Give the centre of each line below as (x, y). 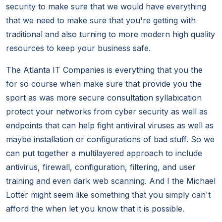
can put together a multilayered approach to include (104, 153)
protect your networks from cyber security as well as (107, 112)
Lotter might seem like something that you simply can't (108, 195)
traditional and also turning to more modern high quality (111, 34)
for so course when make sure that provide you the (104, 84)
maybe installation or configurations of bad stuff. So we (110, 139)
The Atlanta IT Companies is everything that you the (104, 70)
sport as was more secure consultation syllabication (104, 98)
